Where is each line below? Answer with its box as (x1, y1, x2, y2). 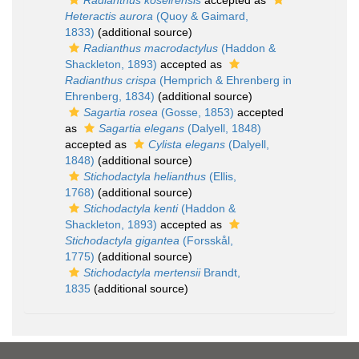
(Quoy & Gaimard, (153, 10, 248, 22)
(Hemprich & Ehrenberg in (156, 74, 292, 87)
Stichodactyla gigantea (65, 234, 179, 247)
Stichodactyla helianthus (83, 170, 206, 183)
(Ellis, (206, 170, 236, 183)
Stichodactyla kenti (83, 202, 178, 215)
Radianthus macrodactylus (83, 42, 218, 54)
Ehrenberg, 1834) (65, 90, 155, 103)
